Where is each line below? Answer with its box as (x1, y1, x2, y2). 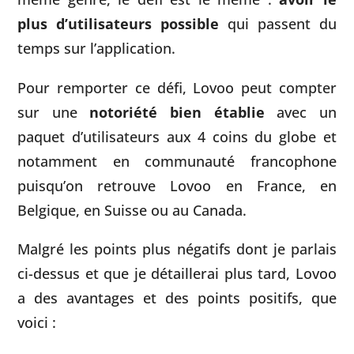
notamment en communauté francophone (17, 150, 337, 171)
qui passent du (219, 13, 337, 34)
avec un (264, 101, 337, 122)
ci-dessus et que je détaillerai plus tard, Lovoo (17, 263, 337, 284)
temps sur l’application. (17, 38, 176, 58)
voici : (17, 312, 57, 333)
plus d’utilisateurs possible (17, 13, 220, 34)
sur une (17, 101, 90, 122)
